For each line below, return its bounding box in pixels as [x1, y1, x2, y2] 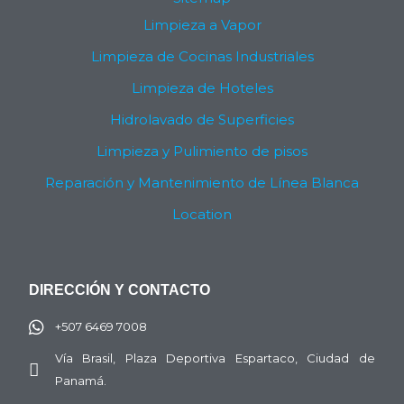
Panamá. [54, 373, 106, 389]
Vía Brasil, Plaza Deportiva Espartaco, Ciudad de [54, 351, 375, 366]
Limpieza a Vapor [142, 16, 262, 34]
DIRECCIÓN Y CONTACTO [29, 282, 210, 298]
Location [172, 206, 232, 224]
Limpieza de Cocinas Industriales [90, 48, 314, 66]
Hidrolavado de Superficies [110, 111, 294, 129]
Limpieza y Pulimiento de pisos [96, 142, 308, 161]
